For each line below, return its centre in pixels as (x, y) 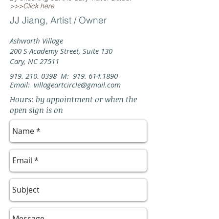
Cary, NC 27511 (34, 61)
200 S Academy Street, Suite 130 (61, 51)
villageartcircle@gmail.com (77, 85)
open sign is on (38, 110)
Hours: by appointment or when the (73, 99)
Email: (22, 85)
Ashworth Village (36, 41)
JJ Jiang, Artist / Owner (58, 20)
